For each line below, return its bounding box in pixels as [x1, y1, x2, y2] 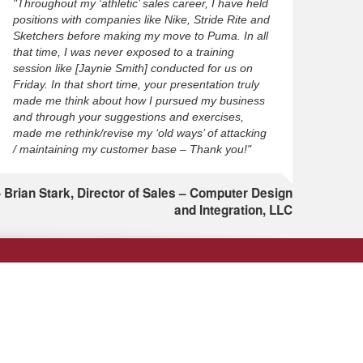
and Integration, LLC [173, 201, 293, 219]
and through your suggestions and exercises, [12, 110, 244, 123]
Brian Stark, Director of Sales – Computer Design [3, 184, 293, 202]
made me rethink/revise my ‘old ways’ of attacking [12, 126, 267, 139]
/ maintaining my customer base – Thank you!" [12, 143, 251, 156]
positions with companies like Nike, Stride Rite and [12, 13, 270, 26]
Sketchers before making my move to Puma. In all [12, 29, 268, 42]
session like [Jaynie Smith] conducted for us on [12, 62, 253, 75]
